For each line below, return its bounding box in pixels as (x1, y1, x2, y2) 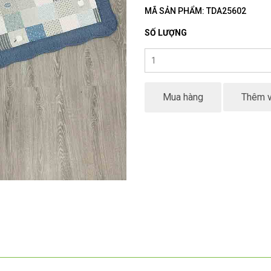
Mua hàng (163, 91, 203, 103)
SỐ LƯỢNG (145, 28, 187, 38)
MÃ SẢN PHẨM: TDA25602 (145, 6, 246, 16)
